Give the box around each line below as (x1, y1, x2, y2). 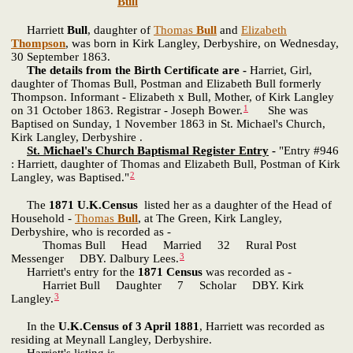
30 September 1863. (11, 50, 110, 64)
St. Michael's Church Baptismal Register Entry (27, 144, 269, 158)
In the (11, 319, 58, 333)
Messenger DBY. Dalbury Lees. (11, 252, 179, 266)
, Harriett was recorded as (199, 319, 325, 333)
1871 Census (138, 266, 203, 279)
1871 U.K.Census (49, 198, 138, 211)
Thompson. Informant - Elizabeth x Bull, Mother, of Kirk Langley (11, 91, 334, 104)
